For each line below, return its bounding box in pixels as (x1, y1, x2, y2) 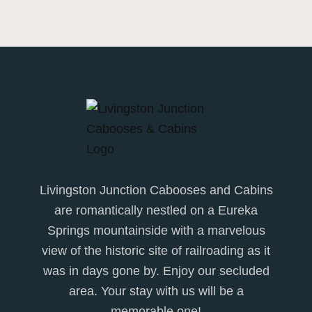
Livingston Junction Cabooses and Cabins (39, 182, 273, 197)
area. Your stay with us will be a (68, 283, 244, 298)
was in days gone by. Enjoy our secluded (42, 263, 270, 278)
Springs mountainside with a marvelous (47, 223, 265, 237)
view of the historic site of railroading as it (42, 243, 270, 258)
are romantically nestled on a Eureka (54, 203, 258, 217)
